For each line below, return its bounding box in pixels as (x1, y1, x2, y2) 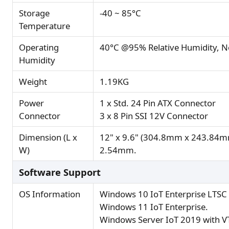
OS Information (19, 188, 80, 200)
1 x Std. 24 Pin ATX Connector (100, 97, 216, 109)
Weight (19, 76, 47, 88)
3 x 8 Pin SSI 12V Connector (100, 110, 208, 122)
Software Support (19, 166, 101, 179)
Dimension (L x (19, 131, 77, 144)
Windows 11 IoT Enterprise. (100, 201, 208, 213)
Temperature (19, 20, 70, 32)
